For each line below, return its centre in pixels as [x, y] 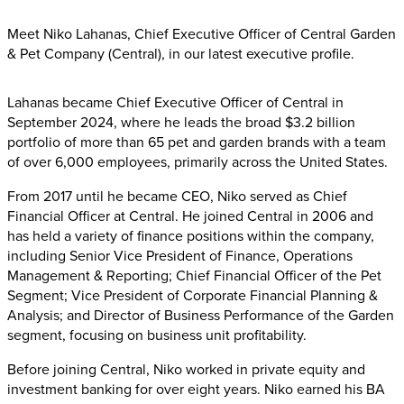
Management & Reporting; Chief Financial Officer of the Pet [194, 275]
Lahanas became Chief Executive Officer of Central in [175, 102]
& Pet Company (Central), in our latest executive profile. [181, 54]
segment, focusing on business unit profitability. [157, 335]
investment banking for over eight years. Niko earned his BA [196, 389]
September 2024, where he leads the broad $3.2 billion [181, 122]
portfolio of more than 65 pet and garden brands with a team [197, 142]
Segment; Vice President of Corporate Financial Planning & [193, 295]
